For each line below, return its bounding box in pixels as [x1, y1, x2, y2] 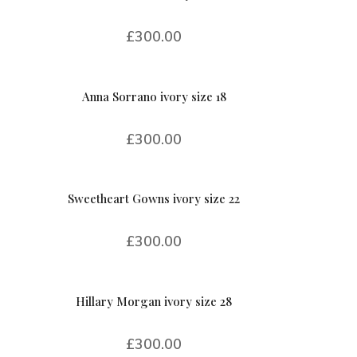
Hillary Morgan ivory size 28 [76, 292, 233, 309]
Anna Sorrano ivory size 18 [81, 88, 226, 104]
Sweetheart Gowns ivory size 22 [68, 190, 241, 207]
